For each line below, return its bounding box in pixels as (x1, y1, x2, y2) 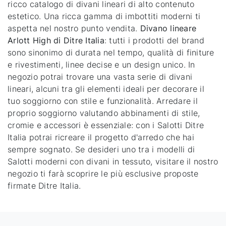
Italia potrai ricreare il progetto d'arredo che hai (8, 132, 194, 143)
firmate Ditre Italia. (8, 181, 81, 191)
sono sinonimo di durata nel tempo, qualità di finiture (8, 47, 214, 58)
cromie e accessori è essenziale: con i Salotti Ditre (8, 120, 204, 131)
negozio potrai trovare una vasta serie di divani (8, 72, 192, 82)
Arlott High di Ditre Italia (8, 35, 104, 46)
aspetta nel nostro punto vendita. (8, 23, 140, 34)
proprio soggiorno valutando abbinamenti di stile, (8, 108, 200, 119)
